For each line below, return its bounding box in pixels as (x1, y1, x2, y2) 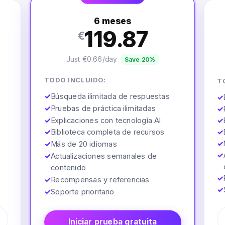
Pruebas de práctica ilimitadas (50, 103, 156, 113)
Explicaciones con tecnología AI (50, 115, 161, 125)
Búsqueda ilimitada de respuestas (50, 91, 170, 100)
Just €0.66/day (66, 54, 118, 63)
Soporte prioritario (50, 187, 115, 196)
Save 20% (124, 56, 156, 63)
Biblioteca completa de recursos (50, 127, 165, 137)
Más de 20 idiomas (50, 139, 117, 148)
